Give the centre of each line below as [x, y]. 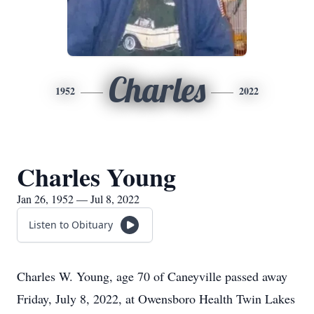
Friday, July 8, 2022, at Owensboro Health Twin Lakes [156, 299]
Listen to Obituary [71, 225]
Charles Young [96, 177]
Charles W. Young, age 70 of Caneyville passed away [152, 276]
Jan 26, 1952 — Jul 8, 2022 [78, 199]
